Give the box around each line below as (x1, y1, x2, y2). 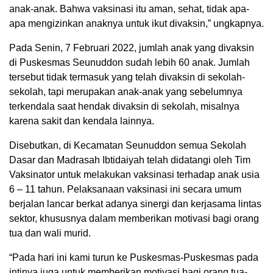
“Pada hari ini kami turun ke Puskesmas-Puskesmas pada (9, 252, 258, 263)
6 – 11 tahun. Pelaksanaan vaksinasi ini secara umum (9, 183, 241, 194)
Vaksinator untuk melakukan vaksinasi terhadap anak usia (9, 169, 260, 180)
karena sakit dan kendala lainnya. (9, 115, 154, 126)
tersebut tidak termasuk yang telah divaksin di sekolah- (9, 71, 245, 82)
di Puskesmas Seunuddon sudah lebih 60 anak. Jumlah (9, 57, 250, 68)
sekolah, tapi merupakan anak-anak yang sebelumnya (9, 86, 243, 97)
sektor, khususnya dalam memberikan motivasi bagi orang (9, 213, 259, 224)
